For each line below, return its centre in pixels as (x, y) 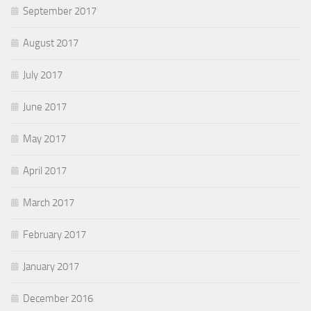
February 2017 (54, 235)
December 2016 (58, 299)
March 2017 (49, 203)
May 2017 (44, 139)
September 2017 (60, 11)
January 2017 (51, 267)
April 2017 (45, 171)
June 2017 (45, 107)
